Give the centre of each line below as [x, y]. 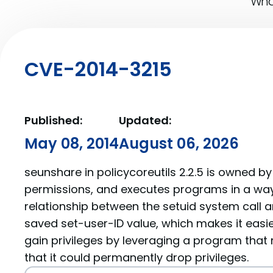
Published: [53, 120]
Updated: [145, 120]
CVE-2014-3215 [98, 69]
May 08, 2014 [72, 144]
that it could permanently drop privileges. [136, 257]
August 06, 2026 [179, 144]
